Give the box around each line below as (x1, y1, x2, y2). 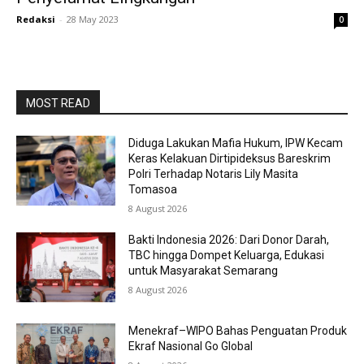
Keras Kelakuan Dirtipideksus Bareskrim (128, 152, 331, 165)
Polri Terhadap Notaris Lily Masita (128, 167, 299, 180)
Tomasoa (128, 183, 178, 196)
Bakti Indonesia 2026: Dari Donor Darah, (128, 233, 330, 246)
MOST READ (26, 97, 90, 110)
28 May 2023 (67, 13, 119, 25)
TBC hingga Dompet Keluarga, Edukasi (128, 249, 325, 262)
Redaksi (16, 13, 55, 25)
